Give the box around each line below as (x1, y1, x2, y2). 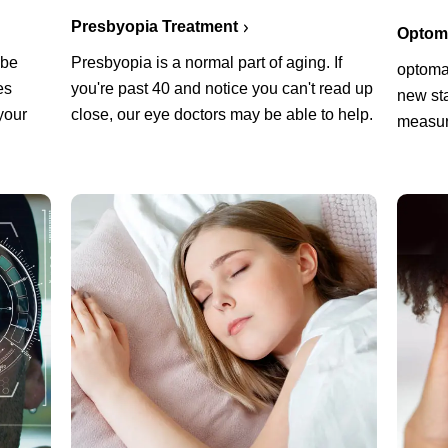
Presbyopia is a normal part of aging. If (70, 53, 342, 71)
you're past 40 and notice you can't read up (70, 79, 373, 97)
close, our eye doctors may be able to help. (70, 105, 373, 123)
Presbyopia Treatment (70, 17, 238, 35)
